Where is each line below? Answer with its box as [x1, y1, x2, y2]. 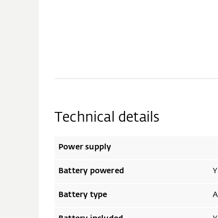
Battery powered [58, 167, 124, 175]
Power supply [58, 143, 111, 151]
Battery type [58, 191, 108, 199]
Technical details [54, 110, 160, 125]
